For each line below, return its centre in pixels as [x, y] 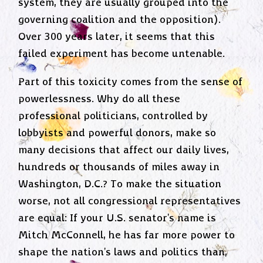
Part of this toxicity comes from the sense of [131, 82]
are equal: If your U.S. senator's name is [117, 219]
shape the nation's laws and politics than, [123, 253]
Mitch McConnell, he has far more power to [127, 236]
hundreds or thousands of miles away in [119, 168]
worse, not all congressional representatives [130, 202]
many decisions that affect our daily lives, [124, 151]
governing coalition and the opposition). [120, 20]
